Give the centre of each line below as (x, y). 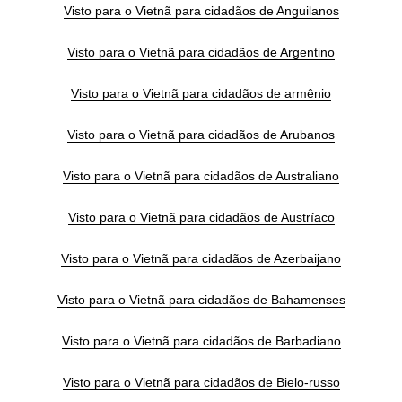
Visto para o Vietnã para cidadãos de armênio (201, 94)
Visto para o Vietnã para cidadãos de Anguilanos (201, 11)
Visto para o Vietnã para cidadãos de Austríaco (201, 218)
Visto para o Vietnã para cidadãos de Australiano (201, 176)
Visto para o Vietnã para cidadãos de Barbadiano (201, 341)
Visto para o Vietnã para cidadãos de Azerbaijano (201, 259)
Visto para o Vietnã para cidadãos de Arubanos (201, 135)
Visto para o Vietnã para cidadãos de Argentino (201, 52)
